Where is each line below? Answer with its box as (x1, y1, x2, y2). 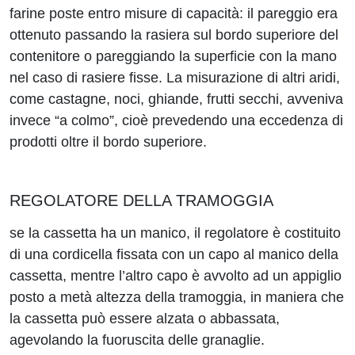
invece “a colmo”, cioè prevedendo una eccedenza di (10, 113, 343, 128)
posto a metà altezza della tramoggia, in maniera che (10, 289, 344, 305)
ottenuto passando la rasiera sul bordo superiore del (10, 27, 338, 43)
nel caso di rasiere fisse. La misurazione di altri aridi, (10, 70, 340, 86)
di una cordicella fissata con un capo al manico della (10, 246, 338, 262)
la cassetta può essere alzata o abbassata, (10, 311, 280, 326)
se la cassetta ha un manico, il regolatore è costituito (10, 225, 341, 241)
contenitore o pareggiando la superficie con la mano (10, 48, 337, 64)
